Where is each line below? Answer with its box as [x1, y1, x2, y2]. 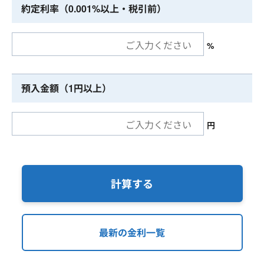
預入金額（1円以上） [21, 81, 111, 95]
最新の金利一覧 [99, 225, 165, 239]
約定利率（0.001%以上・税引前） [21, 2, 166, 16]
